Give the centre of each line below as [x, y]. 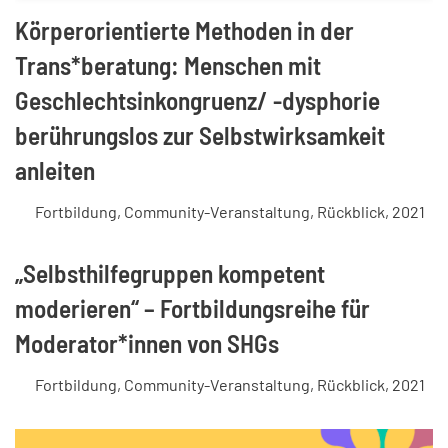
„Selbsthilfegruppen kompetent [170, 272]
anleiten [55, 169]
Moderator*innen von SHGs [147, 342]
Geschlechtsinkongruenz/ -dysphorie [197, 99]
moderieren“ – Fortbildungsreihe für [192, 307]
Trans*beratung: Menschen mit [168, 64]
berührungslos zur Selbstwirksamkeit [200, 134]
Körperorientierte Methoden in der [184, 29]
